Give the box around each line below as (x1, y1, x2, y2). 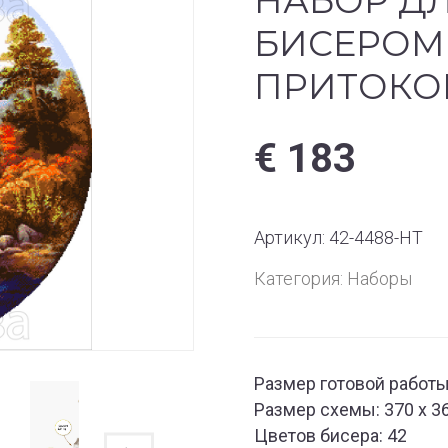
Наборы (347, 268, 412, 289)
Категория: (254, 268, 347, 289)
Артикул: (254, 227, 329, 248)
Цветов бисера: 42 (254, 425, 407, 446)
